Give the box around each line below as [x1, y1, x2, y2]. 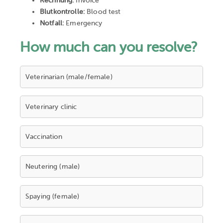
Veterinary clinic [25, 103, 77, 111]
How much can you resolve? [20, 39, 197, 56]
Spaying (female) [25, 193, 80, 201]
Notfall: [40, 19, 64, 27]
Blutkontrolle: [40, 8, 85, 16]
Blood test [84, 8, 121, 16]
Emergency [64, 19, 103, 27]
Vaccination [25, 133, 63, 141]
